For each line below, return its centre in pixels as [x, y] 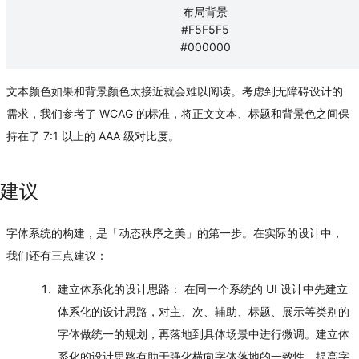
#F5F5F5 [205, 30]
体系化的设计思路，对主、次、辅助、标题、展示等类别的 [204, 312]
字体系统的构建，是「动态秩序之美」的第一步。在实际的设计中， [175, 233]
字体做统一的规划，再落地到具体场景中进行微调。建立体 [204, 334]
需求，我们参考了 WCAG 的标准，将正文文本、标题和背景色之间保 [178, 114]
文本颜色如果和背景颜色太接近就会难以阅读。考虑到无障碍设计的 [175, 91]
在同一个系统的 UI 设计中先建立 [264, 289]
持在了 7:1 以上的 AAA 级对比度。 [93, 136]
